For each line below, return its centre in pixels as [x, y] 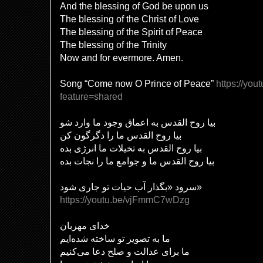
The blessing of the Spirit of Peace [131, 32]
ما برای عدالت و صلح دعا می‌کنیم [125, 251]
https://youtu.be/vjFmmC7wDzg [125, 200]
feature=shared [91, 96]
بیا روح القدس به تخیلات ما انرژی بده [131, 148]
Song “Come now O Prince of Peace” [138, 83]
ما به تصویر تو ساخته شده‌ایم [115, 238]
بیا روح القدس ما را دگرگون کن [121, 135]
